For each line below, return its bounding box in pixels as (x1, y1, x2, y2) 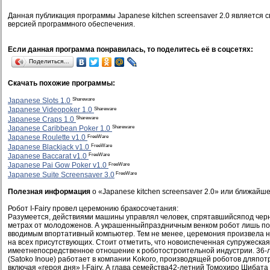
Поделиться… (29, 58, 69, 64)
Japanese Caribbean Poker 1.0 (8, 124, 112, 133)
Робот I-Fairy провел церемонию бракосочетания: (8, 204, 178, 213)
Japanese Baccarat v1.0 (8, 152, 89, 161)
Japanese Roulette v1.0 (8, 133, 87, 142)
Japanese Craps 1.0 (8, 115, 76, 124)
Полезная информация (8, 187, 90, 196)
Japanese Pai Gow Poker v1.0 (8, 161, 108, 170)
